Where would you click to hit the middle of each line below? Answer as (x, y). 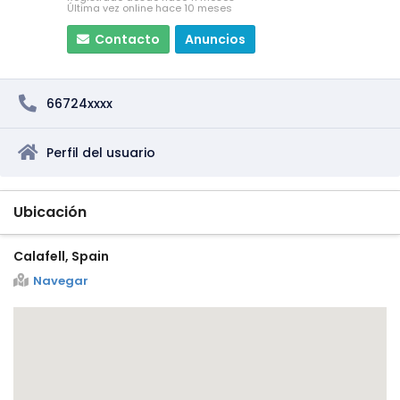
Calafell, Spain (61, 256)
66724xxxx (79, 103)
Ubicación (50, 212)
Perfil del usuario (101, 152)
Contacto (127, 39)
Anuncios (215, 39)
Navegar (61, 280)
